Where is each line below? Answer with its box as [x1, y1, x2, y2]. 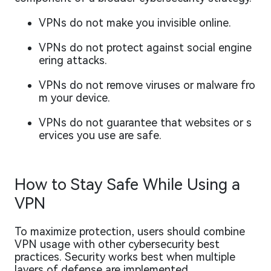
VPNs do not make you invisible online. [39, 16, 231, 30]
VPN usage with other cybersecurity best [15, 238, 220, 251]
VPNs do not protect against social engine [39, 41, 252, 54]
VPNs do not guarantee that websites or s [39, 116, 252, 129]
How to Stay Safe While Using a [15, 175, 240, 194]
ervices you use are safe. [39, 129, 162, 142]
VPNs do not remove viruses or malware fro [39, 79, 255, 92]
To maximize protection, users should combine [15, 225, 245, 238]
